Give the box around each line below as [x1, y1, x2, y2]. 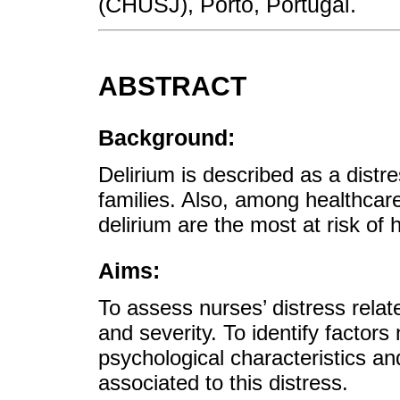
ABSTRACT [98, 71, 246, 102]
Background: [98, 124, 235, 150]
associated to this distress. [98, 371, 348, 396]
